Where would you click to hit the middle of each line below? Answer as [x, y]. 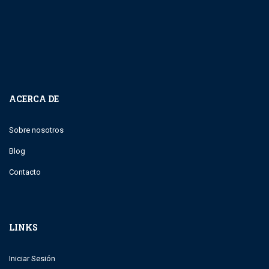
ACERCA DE [34, 98]
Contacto [25, 172]
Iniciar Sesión [32, 258]
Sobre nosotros [36, 130]
